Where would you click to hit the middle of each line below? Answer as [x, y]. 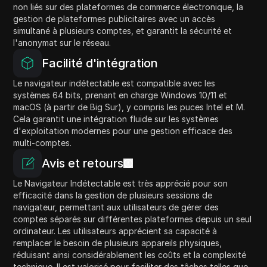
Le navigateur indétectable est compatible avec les [114, 83]
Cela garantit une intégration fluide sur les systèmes [116, 119]
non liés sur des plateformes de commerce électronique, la [128, 7]
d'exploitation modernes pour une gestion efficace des [123, 131]
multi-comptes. [43, 142]
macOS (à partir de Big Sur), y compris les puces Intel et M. [129, 107]
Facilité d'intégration [100, 63]
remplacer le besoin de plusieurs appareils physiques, [118, 243]
